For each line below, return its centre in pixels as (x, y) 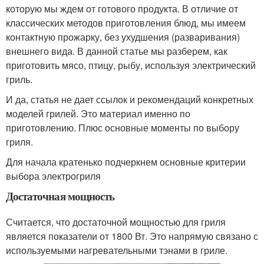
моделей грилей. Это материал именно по (98, 113)
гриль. (19, 79)
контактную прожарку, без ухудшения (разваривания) (123, 37)
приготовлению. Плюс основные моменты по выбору (123, 127)
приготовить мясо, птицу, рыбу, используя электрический (131, 65)
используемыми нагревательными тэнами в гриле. (117, 250)
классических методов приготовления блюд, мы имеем (126, 22)
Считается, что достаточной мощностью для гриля (116, 222)
